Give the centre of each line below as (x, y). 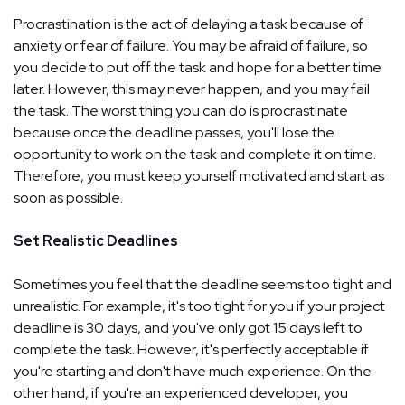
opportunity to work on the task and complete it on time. (195, 154)
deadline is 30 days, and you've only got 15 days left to (188, 327)
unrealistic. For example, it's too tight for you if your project (199, 306)
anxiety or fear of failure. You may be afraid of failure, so (191, 45)
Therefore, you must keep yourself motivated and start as (199, 175)
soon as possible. (68, 197)
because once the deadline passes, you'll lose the (174, 132)
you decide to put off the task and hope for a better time (198, 67)
